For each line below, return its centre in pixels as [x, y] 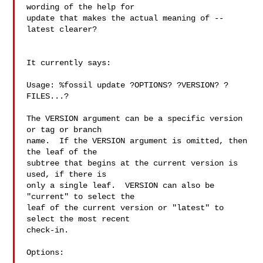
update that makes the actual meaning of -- [125, 18]
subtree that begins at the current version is [132, 163]
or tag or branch [64, 130]
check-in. [48, 230]
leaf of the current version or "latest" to [125, 208]
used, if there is [67, 174]
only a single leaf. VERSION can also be [121, 186]
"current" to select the [81, 197]
